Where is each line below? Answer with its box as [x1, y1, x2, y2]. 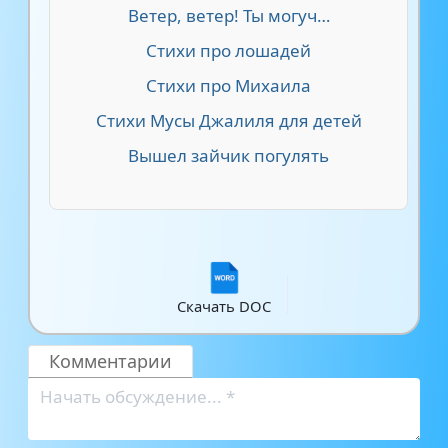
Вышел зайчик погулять [128, 144, 330, 167]
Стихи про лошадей [146, 39, 312, 62]
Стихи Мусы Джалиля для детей [95, 109, 362, 132]
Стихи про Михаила [146, 74, 312, 97]
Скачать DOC [177, 296, 271, 316]
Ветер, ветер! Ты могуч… [127, 4, 330, 27]
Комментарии [49, 349, 172, 373]
